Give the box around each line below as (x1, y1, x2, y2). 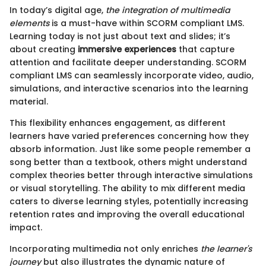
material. (9, 95, 48, 107)
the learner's (201, 242, 252, 255)
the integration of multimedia (106, 4, 230, 16)
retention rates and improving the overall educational (9, 208, 245, 220)
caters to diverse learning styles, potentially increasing (9, 195, 248, 207)
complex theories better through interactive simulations (9, 169, 253, 181)
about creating (9, 43, 78, 55)
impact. (9, 221, 42, 233)
